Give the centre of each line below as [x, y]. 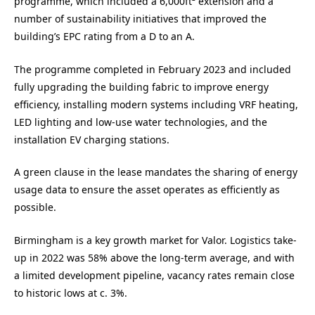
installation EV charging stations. [92, 139]
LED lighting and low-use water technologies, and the [141, 122]
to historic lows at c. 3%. [71, 292]
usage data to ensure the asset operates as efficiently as [147, 190]
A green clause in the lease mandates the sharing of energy [156, 172]
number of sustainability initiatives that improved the [140, 19]
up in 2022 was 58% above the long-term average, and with [154, 257]
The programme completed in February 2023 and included [153, 69]
